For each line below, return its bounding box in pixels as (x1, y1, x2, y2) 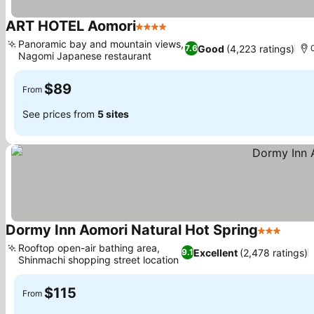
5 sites (97, 107, 129, 120)
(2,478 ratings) (239, 246, 308, 259)
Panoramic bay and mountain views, (18, 38, 184, 50)
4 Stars (135, 27, 173, 41)
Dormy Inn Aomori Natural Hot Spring (6, 221, 258, 238)
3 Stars (257, 231, 295, 245)
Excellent (193, 246, 238, 259)
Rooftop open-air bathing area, (18, 242, 160, 254)
